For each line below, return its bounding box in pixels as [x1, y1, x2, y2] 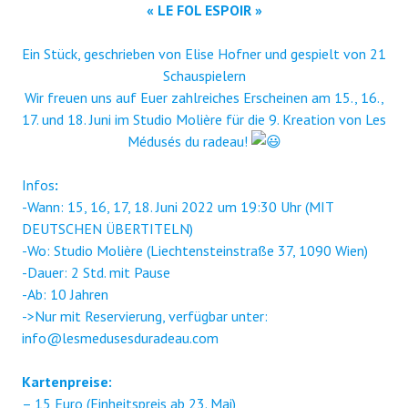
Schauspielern [162, 66, 246, 85]
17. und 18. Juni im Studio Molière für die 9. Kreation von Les [22, 109, 386, 128]
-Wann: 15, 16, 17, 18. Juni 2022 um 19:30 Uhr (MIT [22, 197, 333, 216]
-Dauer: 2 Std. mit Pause [22, 262, 170, 281]
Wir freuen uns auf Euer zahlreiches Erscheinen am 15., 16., [24, 87, 384, 107]
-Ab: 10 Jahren [22, 284, 108, 303]
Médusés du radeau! [127, 131, 251, 150]
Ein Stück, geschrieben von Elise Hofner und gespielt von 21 [22, 44, 386, 63]
